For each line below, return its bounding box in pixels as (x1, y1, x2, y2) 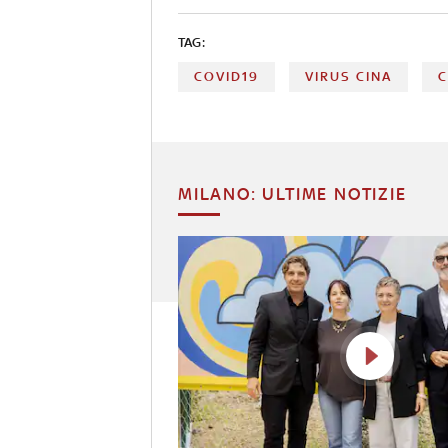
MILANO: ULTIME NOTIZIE (178, 183, 407, 204)
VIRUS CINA (305, 68, 393, 84)
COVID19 (194, 68, 259, 84)
